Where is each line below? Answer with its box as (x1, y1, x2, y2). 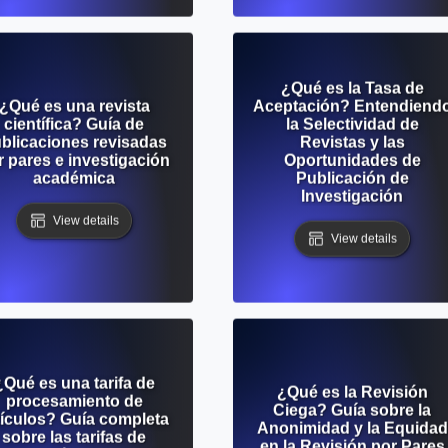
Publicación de (295, 169, 409, 187)
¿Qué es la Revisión (276, 383, 428, 401)
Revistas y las (299, 133, 405, 151)
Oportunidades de (283, 151, 421, 169)
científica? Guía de (4, 115, 144, 133)
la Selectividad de (285, 115, 419, 133)
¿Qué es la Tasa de (280, 79, 424, 97)
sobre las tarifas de (2, 428, 146, 446)
